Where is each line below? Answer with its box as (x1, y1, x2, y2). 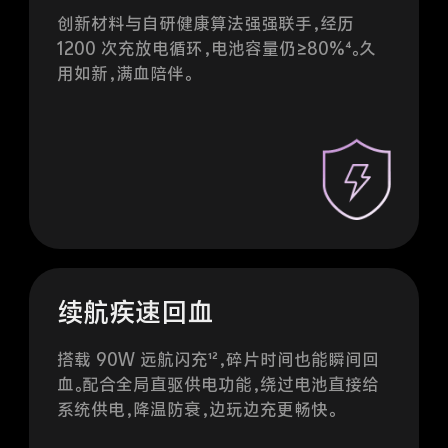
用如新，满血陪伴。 (57, 38, 193, 59)
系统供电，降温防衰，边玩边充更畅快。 (57, 373, 337, 394)
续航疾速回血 (57, 271, 214, 302)
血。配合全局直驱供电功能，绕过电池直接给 (57, 348, 380, 369)
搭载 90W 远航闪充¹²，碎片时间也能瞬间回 (57, 323, 380, 344)
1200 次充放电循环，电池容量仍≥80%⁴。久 (57, 13, 377, 34)
